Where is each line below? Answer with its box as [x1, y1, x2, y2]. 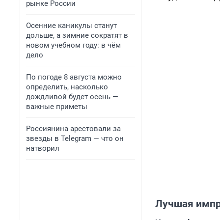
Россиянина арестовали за [26, 124, 121, 133]
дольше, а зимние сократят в [26, 31, 128, 40]
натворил [26, 144, 59, 153]
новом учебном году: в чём [26, 41, 121, 50]
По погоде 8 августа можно [26, 73, 122, 82]
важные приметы [26, 102, 87, 111]
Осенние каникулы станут [26, 21, 117, 30]
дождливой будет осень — [26, 92, 118, 101]
